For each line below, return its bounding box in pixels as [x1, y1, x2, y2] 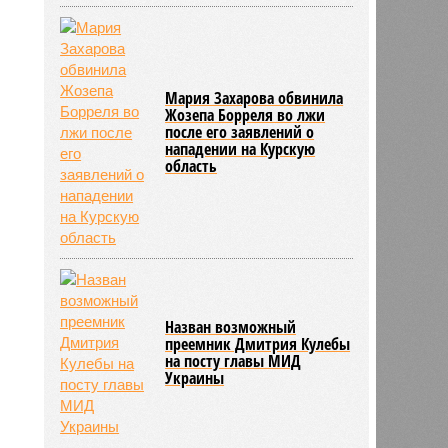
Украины [165, 366, 225, 389]
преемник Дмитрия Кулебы [165, 332, 351, 355]
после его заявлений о [165, 120, 315, 143]
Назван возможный [165, 315, 297, 338]
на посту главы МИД [165, 349, 302, 372]
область [165, 154, 218, 177]
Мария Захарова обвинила [165, 86, 344, 109]
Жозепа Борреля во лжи [165, 103, 326, 126]
